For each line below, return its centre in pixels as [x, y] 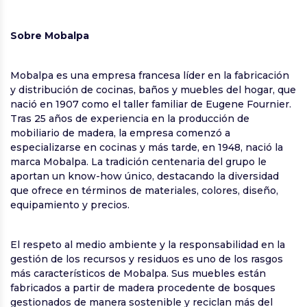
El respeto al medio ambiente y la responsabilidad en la [148, 245]
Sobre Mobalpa [50, 36]
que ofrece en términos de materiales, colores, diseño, [144, 191]
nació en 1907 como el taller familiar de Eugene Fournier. [151, 105]
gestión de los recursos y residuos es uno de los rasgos [147, 259]
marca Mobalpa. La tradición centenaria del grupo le [138, 162]
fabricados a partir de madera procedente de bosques [143, 288]
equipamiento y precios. [70, 205]
